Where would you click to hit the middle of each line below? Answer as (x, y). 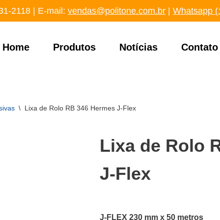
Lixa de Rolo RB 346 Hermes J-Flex (81, 108)
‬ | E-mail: (49, 11)
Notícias (138, 47)
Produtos (74, 47)
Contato (199, 47)
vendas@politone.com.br (117, 11)
